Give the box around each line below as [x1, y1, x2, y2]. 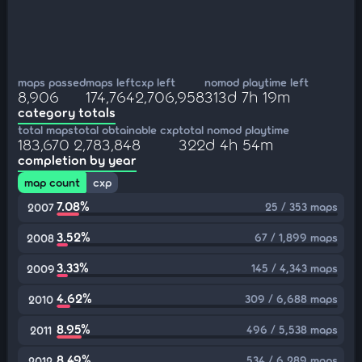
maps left [86, 75, 135, 89]
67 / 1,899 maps [255, 230, 338, 244]
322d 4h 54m [179, 134, 273, 154]
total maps [18, 123, 74, 137]
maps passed [18, 75, 86, 89]
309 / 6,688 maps [245, 292, 338, 305]
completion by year [18, 152, 137, 167]
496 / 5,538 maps [246, 322, 338, 336]
